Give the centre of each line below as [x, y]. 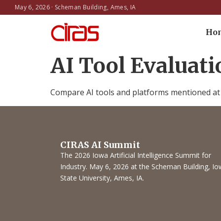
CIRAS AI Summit [100, 145]
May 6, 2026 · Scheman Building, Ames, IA [75, 7]
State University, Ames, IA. [102, 178]
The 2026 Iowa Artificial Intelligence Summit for [136, 155]
